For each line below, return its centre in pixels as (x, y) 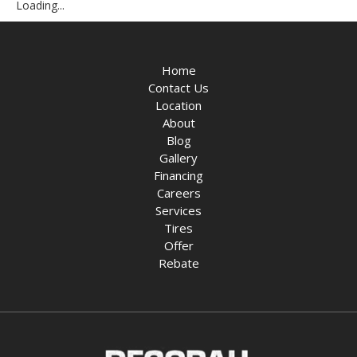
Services (178, 210)
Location (178, 105)
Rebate (178, 263)
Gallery (178, 158)
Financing (178, 175)
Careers (178, 193)
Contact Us (178, 88)
